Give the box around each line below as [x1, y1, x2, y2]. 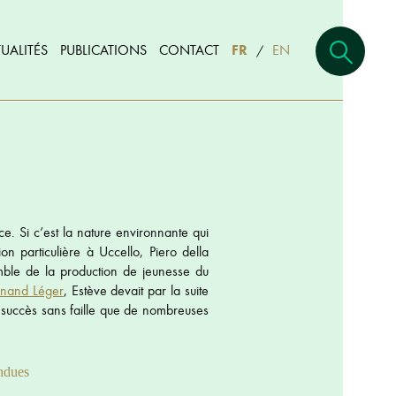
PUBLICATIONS [60, 40, 147, 59]
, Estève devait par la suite [63, 281, 209, 300]
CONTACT [159, 40, 219, 59]
